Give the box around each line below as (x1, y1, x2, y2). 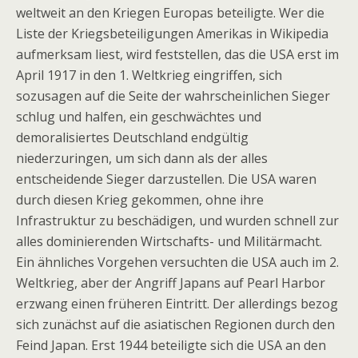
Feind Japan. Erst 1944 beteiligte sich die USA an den (16, 336, 326, 354)
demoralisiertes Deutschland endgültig (16, 129, 249, 146)
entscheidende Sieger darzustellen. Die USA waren (16, 170, 316, 188)
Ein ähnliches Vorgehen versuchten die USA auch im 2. (16, 253, 339, 271)
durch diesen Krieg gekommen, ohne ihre (16, 191, 264, 209)
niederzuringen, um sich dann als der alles (16, 149, 268, 167)
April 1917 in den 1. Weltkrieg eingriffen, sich (16, 66, 282, 84)
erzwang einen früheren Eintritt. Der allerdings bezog (16, 295, 338, 312)
